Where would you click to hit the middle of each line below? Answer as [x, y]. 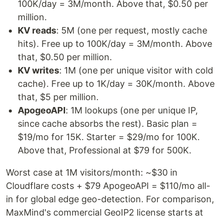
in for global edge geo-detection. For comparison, [110, 199]
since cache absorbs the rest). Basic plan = [108, 124]
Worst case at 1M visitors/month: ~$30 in [92, 172]
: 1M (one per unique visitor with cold [136, 70]
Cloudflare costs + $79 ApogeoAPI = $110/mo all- [108, 186]
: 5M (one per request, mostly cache [132, 30]
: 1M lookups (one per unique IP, [132, 110]
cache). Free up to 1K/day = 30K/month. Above [116, 84]
